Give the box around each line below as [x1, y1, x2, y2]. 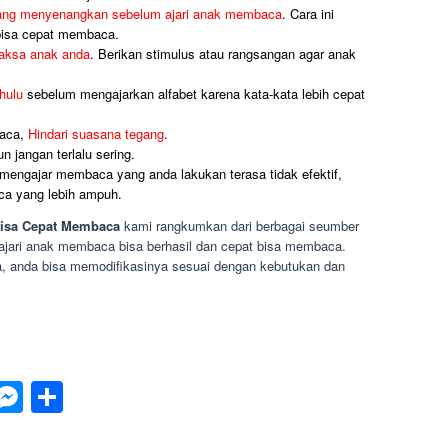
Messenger [22, 374, 183, 421]
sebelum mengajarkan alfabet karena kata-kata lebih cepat [22, 84, 365, 104]
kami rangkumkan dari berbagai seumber [123, 215, 359, 235]
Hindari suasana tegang [27, 124, 164, 144]
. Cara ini [281, 4, 334, 24]
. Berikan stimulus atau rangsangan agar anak [89, 44, 356, 64]
